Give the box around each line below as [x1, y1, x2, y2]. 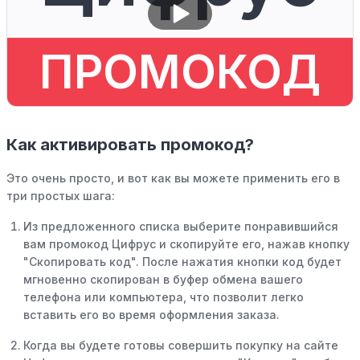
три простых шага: [6, 189, 115, 202]
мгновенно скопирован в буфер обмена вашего [23, 272, 303, 286]
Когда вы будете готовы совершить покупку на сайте [23, 338, 338, 352]
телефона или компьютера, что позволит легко [23, 290, 304, 304]
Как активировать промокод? [6, 135, 254, 154]
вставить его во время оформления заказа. [23, 308, 280, 321]
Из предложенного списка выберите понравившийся [23, 219, 338, 233]
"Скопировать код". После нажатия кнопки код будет [23, 255, 342, 268]
